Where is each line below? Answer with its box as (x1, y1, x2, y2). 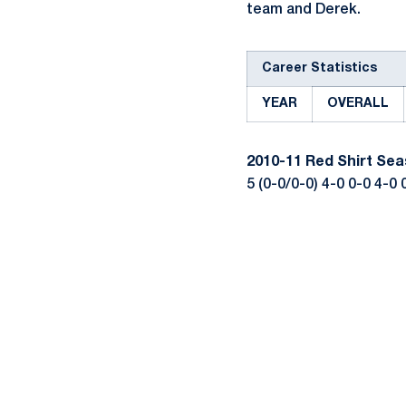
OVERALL (327, 98, 389, 110)
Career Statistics (262, 63, 377, 74)
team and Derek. (246, 4, 361, 16)
